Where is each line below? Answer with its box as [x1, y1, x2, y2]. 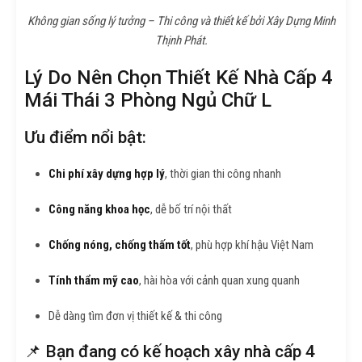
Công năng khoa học [48, 201, 150, 217]
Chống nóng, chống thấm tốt [48, 237, 191, 252]
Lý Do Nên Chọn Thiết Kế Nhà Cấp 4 [24, 65, 333, 89]
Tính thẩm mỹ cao [48, 272, 139, 288]
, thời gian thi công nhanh [165, 166, 281, 181]
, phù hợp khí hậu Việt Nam [191, 237, 314, 252]
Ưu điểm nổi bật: [24, 127, 146, 147]
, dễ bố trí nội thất [150, 201, 232, 217]
